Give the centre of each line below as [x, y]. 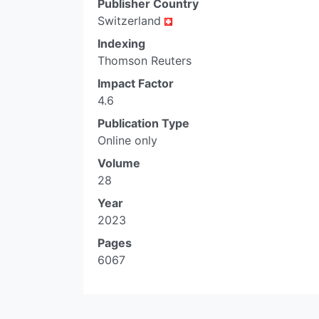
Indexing [121, 43]
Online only [127, 140]
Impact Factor [136, 83]
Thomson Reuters [145, 61]
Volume [119, 163]
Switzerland [131, 21]
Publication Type [143, 123]
